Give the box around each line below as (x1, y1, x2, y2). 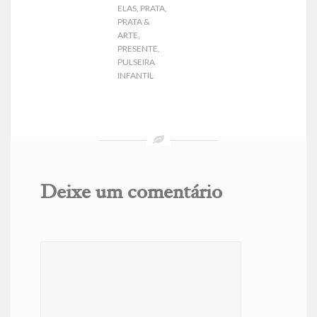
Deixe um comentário (40, 184, 222, 204)
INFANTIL (117, 70, 154, 81)
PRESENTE (117, 43, 158, 54)
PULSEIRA (117, 57, 156, 68)
